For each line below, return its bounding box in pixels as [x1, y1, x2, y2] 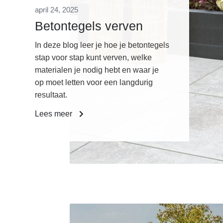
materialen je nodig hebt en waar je [35, 66, 159, 75]
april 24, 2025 [35, 5, 78, 14]
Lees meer [35, 110, 74, 118]
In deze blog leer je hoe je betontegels [35, 41, 169, 50]
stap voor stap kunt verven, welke [35, 53, 152, 62]
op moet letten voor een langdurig [35, 78, 153, 87]
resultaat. [35, 91, 67, 100]
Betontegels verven [35, 19, 143, 33]
